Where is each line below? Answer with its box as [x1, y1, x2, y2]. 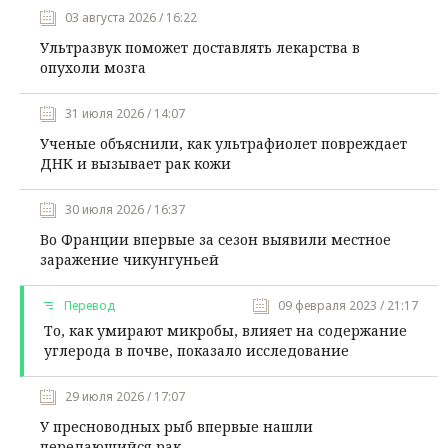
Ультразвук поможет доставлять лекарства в [40, 38, 360, 58]
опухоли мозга [40, 58, 146, 78]
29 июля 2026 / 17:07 [65, 388, 185, 406]
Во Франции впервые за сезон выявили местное [40, 230, 391, 250]
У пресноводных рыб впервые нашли [40, 417, 313, 437]
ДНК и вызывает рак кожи [40, 154, 231, 174]
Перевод [64, 297, 115, 315]
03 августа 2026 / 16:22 [65, 9, 197, 27]
